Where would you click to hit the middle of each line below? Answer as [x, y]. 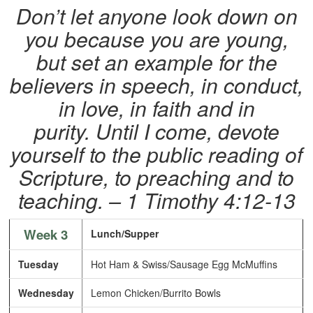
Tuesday [39, 264]
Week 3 [46, 235]
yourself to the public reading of [156, 154]
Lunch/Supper [124, 234]
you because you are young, [156, 39]
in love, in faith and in [156, 108]
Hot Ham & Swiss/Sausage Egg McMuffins [183, 264]
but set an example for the [156, 62]
